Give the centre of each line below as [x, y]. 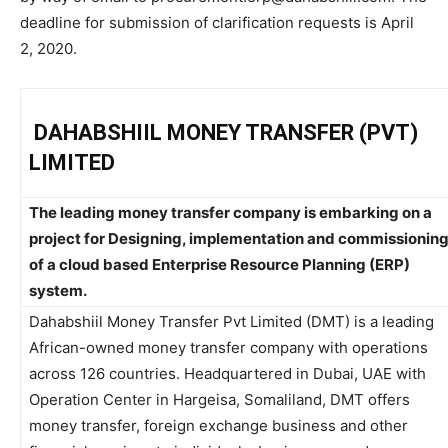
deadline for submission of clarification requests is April [217, 22]
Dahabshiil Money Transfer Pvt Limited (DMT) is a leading [231, 321]
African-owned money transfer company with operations [228, 347]
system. [58, 290]
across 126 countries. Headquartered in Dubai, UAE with [227, 373]
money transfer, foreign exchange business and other [218, 425]
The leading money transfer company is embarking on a [230, 212]
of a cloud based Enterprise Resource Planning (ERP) [219, 264]
